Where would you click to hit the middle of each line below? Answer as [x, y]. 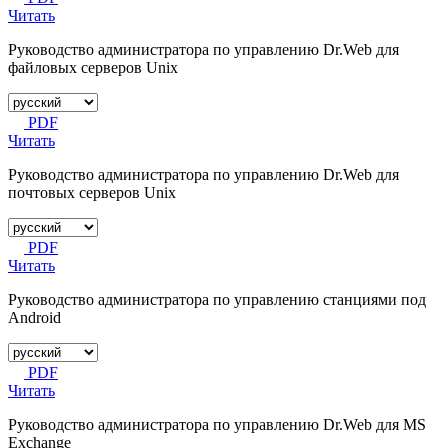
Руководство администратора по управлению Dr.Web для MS [217, 424]
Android [34, 317]
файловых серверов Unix [93, 67]
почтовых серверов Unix [92, 192]
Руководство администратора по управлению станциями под [217, 299]
